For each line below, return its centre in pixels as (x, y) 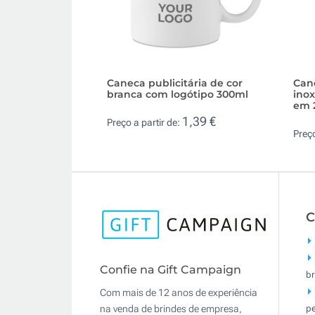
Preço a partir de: (144, 123)
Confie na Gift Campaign (171, 270)
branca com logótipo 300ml (178, 94)
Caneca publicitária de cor (175, 83)
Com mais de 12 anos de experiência (179, 293)
